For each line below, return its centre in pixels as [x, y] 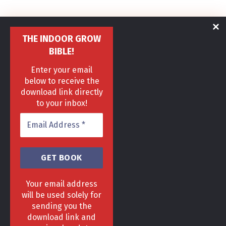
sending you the [62, 206]
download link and [62, 217]
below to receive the [62, 81]
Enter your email [62, 70]
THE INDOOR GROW [62, 39]
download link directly [62, 92]
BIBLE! [62, 52]
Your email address [62, 184]
